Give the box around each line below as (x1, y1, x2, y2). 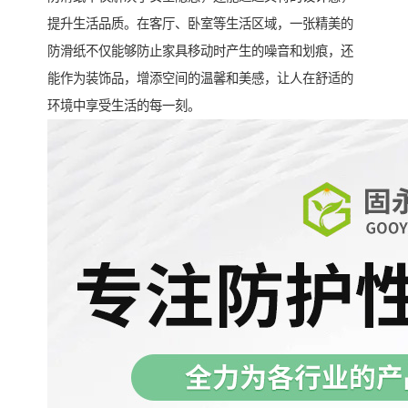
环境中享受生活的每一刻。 (47, 98, 200, 114)
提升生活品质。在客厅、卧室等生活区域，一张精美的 (47, 16, 353, 32)
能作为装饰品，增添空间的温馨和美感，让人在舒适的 (47, 71, 353, 87)
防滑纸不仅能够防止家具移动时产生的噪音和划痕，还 (47, 44, 353, 59)
